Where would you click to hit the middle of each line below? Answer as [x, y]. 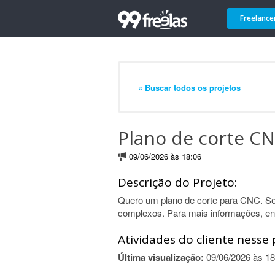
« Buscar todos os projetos [189, 87]
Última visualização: [161, 257]
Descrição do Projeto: [177, 182]
